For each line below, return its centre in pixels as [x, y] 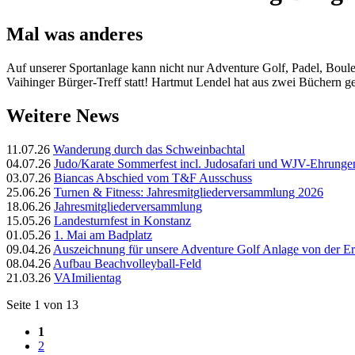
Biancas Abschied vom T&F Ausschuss [153, 177]
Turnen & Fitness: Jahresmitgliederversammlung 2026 [189, 192]
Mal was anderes [74, 34]
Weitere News [63, 115]
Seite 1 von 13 [42, 304]
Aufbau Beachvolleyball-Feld [127, 263]
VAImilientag [88, 277]
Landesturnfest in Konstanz [122, 220]
